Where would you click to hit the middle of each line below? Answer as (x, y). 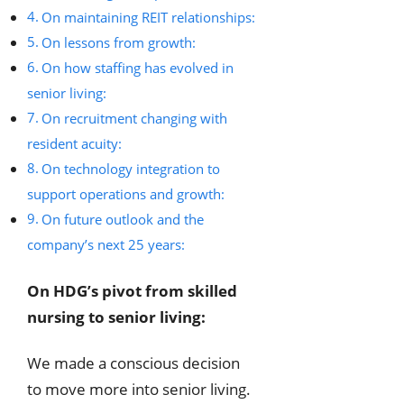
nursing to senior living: (116, 317)
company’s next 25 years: (106, 245)
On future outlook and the (123, 220)
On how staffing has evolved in (138, 68)
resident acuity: (74, 144)
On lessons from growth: (119, 43)
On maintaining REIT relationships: (149, 18)
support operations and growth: (126, 194)
